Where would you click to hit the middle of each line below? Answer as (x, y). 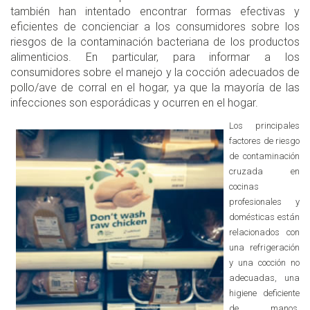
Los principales (264, 125)
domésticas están (264, 217)
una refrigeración (264, 247)
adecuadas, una (264, 277)
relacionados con (264, 232)
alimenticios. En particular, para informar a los (155, 57)
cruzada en (264, 171)
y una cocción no (264, 262)
